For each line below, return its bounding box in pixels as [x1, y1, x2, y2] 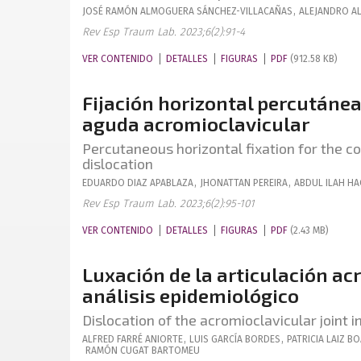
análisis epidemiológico [82, 284, 299, 307]
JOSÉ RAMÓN [82, 6, 138, 17]
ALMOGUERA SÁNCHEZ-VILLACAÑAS [140, 6, 293, 17]
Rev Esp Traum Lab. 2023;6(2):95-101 [82, 197, 255, 210]
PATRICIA [287, 334, 324, 345]
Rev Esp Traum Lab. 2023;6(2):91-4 [82, 25, 245, 39]
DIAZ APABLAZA [127, 177, 193, 189]
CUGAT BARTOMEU [120, 345, 200, 356]
